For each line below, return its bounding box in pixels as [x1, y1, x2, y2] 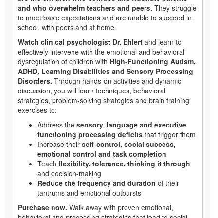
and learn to [143, 37, 182, 47]
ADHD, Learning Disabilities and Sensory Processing [18, 66, 193, 76]
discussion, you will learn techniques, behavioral [18, 86, 165, 96]
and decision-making [37, 168, 101, 179]
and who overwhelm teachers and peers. [18, 3, 152, 13]
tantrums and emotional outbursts [37, 188, 141, 198]
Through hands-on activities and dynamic [52, 76, 181, 86]
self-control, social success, [82, 139, 176, 149]
